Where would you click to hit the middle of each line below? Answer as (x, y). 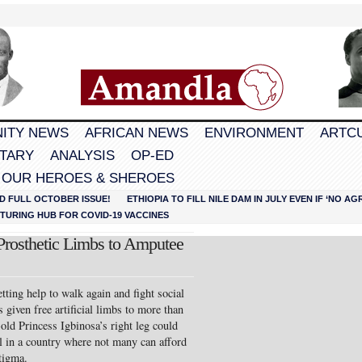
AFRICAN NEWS (137, 133)
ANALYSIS (82, 156)
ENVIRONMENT (254, 133)
